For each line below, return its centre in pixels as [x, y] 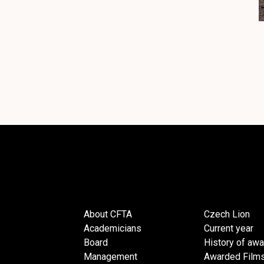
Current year [229, 228]
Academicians [113, 228]
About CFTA [108, 214]
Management [110, 257]
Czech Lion [227, 214]
